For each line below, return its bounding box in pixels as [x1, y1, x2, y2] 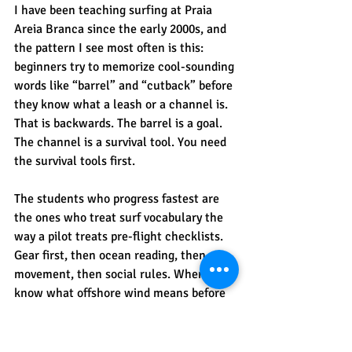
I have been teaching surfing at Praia [14, 2, 215, 18]
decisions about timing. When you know [14, 322, 230, 339]
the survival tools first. [14, 152, 135, 169]
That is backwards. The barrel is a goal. [14, 115, 225, 131]
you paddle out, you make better [14, 303, 189, 320]
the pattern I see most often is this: [14, 39, 207, 56]
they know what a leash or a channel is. [14, 96, 231, 112]
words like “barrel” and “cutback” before [14, 77, 236, 93]
